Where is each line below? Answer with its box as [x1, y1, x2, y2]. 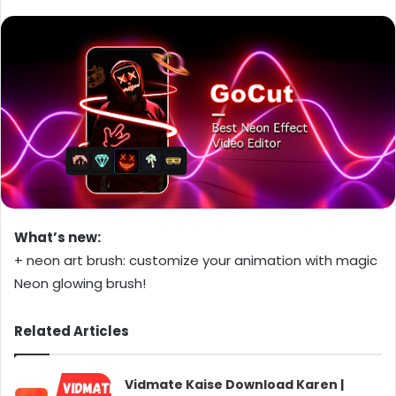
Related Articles [14, 321, 129, 340]
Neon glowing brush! [14, 273, 146, 293]
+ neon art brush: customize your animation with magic [14, 250, 377, 270]
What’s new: [14, 227, 101, 247]
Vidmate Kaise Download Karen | [125, 375, 345, 393]
